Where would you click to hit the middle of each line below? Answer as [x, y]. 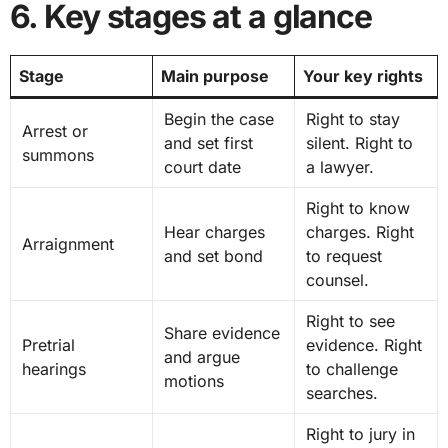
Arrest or [54, 131]
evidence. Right [363, 345]
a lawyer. [339, 167]
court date [202, 167]
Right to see [350, 321]
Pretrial [48, 345]
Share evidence [221, 333]
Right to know [357, 208]
